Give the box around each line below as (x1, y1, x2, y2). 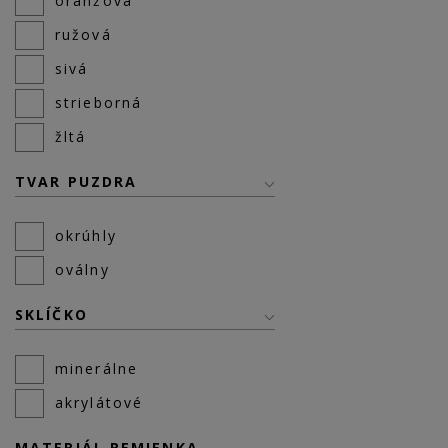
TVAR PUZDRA (15, 172, 138, 191)
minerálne (55, 359, 138, 378)
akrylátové (55, 393, 143, 412)
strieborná (55, 93, 142, 112)
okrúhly (55, 226, 117, 245)
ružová (55, 25, 112, 44)
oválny (55, 260, 110, 279)
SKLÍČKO (15, 305, 88, 324)
